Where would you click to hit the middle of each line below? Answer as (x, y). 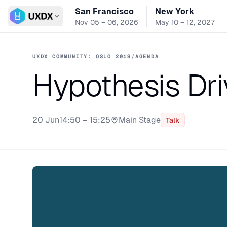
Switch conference (44, 21)
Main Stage (140, 120)
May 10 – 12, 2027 (185, 22)
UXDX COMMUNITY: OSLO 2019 (82, 56)
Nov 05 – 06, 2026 (106, 22)
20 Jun (46, 120)
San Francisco (104, 11)
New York (174, 11)
